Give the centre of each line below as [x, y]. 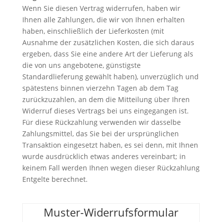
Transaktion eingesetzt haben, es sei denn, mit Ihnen [110, 145]
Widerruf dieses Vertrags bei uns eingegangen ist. [105, 111]
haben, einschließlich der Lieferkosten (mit [93, 31]
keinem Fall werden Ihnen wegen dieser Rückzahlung [111, 167]
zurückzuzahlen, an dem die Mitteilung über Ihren [106, 99]
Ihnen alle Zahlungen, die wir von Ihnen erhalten [103, 19]
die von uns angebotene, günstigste [81, 65]
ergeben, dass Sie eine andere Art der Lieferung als [108, 54]
